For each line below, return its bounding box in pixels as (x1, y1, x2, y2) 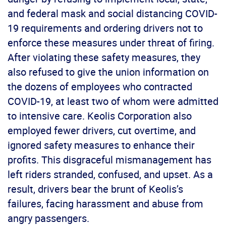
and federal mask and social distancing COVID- (8, 6, 217, 20)
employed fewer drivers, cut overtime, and (8, 123, 196, 137)
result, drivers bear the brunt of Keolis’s (8, 182, 183, 196)
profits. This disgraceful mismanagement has (8, 152, 211, 166)
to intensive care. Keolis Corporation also (8, 108, 192, 123)
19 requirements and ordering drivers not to (8, 21, 203, 35)
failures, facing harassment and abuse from (8, 196, 203, 210)
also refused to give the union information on (8, 65, 209, 79)
